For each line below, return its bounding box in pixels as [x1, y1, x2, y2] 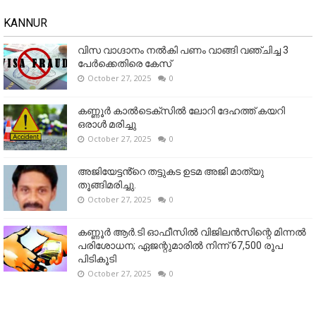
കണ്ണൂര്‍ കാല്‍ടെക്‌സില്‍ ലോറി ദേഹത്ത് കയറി [78, 104, 285, 116]
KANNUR [4, 16, 47, 30]
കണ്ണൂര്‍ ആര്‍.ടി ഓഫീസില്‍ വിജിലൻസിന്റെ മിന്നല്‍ [78, 226, 306, 238]
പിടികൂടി [78, 253, 116, 265]
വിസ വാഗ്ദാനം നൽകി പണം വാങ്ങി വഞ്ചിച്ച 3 [78, 44, 288, 56]
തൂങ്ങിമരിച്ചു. [78, 178, 136, 190]
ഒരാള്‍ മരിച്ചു [78, 118, 136, 130]
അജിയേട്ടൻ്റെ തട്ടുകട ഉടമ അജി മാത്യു [78, 165, 264, 177]
